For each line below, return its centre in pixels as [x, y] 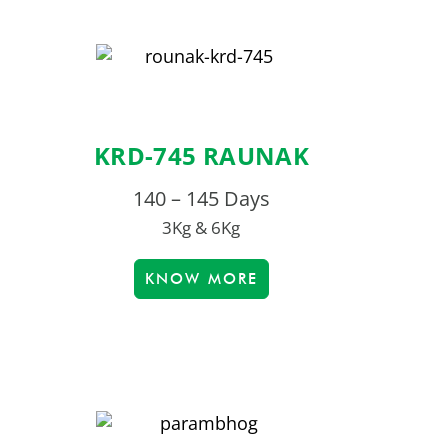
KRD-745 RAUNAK [201, 156]
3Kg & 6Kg [201, 228]
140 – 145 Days [201, 199]
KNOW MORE [201, 279]
